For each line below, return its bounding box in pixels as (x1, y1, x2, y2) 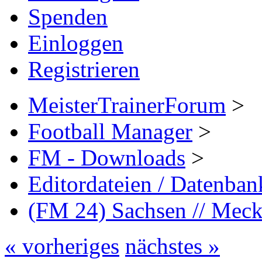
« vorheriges (5, 233, 119, 258)
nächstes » (125, 233, 220, 258)
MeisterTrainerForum (28, 92, 226, 118)
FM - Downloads (28, 144, 185, 170)
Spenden (28, 4, 108, 29)
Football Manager (28, 118, 192, 144)
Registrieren (28, 56, 140, 82)
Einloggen (28, 30, 123, 56)
